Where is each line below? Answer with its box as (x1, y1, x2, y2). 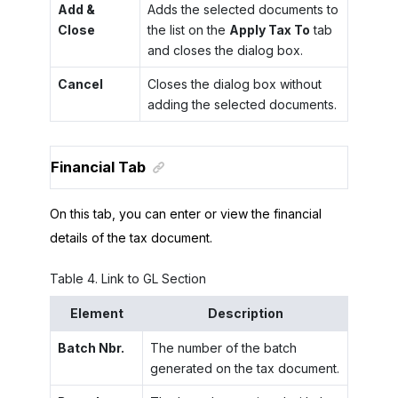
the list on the (147, 22, 229, 38)
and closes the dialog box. (147, 43, 303, 59)
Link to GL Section (101, 271, 206, 287)
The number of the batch (149, 339, 297, 355)
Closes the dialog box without (147, 76, 322, 92)
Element (69, 305, 123, 321)
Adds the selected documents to (147, 2, 338, 18)
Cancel (57, 76, 103, 92)
